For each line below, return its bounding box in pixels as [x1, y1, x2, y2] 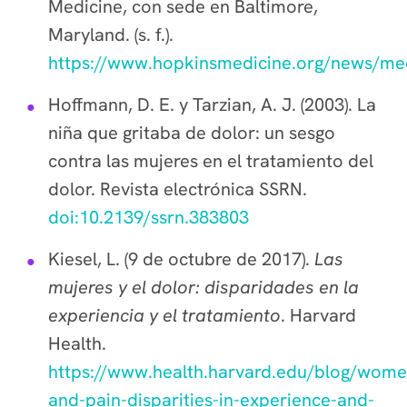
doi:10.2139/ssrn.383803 [48, 205, 249, 229]
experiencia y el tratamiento [48, 303, 281, 327]
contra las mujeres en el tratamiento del [48, 149, 373, 173]
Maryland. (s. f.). [48, 23, 174, 46]
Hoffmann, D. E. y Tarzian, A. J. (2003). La [48, 93, 376, 116]
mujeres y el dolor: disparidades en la [48, 275, 359, 299]
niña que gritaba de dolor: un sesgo [48, 121, 335, 144]
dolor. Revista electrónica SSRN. [48, 177, 307, 201]
